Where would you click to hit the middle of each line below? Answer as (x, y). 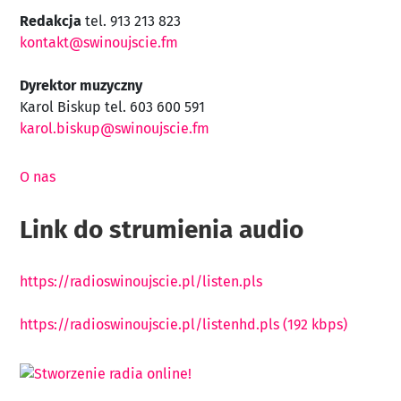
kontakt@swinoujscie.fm (99, 42)
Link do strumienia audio (162, 229)
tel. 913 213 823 (131, 21)
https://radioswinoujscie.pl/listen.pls (141, 281)
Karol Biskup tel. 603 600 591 (112, 107)
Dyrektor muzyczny (81, 85)
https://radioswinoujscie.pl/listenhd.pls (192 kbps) (183, 324)
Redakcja (51, 21)
